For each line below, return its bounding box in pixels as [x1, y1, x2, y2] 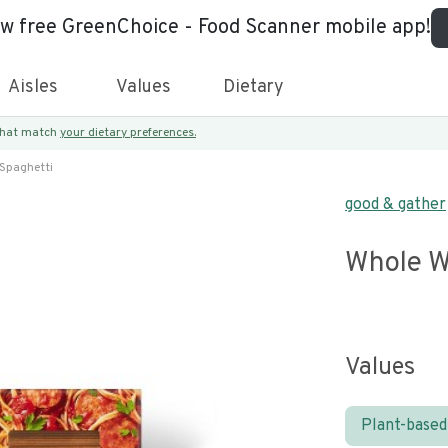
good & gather [345, 195, 446, 215]
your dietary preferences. [60, 125, 196, 141]
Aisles [8, 76, 58, 99]
